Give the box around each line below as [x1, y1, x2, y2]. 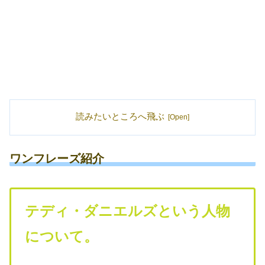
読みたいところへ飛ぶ [76, 111, 165, 121]
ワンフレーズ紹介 [9, 151, 104, 165]
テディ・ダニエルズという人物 [24, 202, 230, 219]
